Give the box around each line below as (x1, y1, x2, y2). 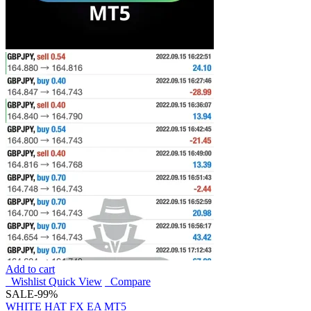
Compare (105, 276, 151, 288)
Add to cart (6, 263, 55, 276)
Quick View (49, 276, 102, 288)
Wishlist (6, 276, 46, 288)
